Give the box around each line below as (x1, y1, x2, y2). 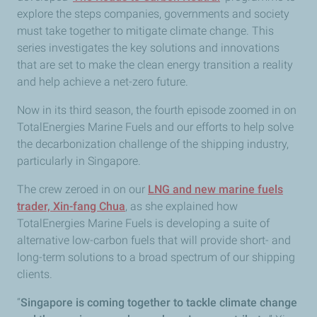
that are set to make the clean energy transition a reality (17, 58, 293, 71)
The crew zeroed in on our (17, 183, 148, 196)
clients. (17, 267, 52, 281)
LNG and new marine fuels (148, 183, 283, 196)
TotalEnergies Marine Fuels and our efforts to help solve (17, 120, 294, 134)
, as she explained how (125, 200, 238, 213)
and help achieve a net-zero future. (17, 75, 188, 88)
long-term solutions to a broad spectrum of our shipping (17, 250, 295, 264)
